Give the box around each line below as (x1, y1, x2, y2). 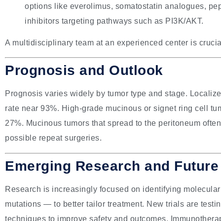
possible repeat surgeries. (5, 134, 102, 143)
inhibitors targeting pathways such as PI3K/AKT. (25, 16, 204, 25)
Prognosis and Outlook (5, 63, 163, 78)
